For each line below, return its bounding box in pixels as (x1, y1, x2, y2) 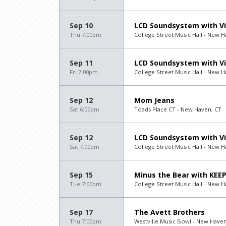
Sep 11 (70, 58, 93, 68)
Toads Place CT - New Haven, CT (134, 105, 221, 113)
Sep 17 (70, 207, 93, 217)
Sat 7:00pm (70, 142, 99, 150)
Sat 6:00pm (70, 105, 99, 113)
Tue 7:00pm (70, 180, 101, 188)
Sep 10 (70, 20, 93, 30)
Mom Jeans (134, 95, 175, 105)
